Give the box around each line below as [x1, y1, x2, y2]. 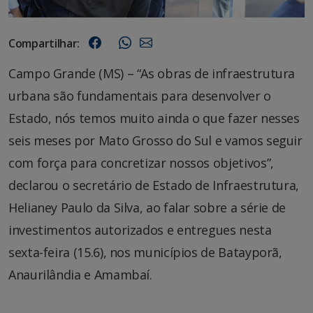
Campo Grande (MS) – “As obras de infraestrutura [8, 64, 296, 82]
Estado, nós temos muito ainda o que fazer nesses [8, 109, 300, 126]
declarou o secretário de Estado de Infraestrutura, [8, 176, 300, 194]
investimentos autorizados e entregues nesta [8, 221, 272, 238]
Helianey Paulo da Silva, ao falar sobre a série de [8, 198, 286, 216]
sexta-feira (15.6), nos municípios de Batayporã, [8, 243, 282, 261]
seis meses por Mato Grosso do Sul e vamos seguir [8, 131, 303, 149]
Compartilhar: [8, 35, 80, 51]
